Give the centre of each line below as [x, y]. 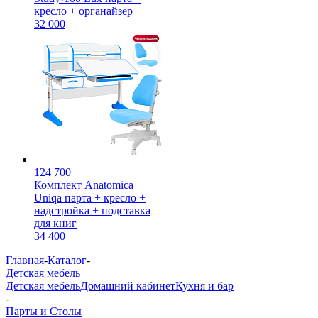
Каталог [67, 260]
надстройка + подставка [92, 210]
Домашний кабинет [128, 286]
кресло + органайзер [83, 11]
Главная [25, 260]
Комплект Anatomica [84, 185]
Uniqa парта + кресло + [90, 198]
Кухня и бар [204, 286]
